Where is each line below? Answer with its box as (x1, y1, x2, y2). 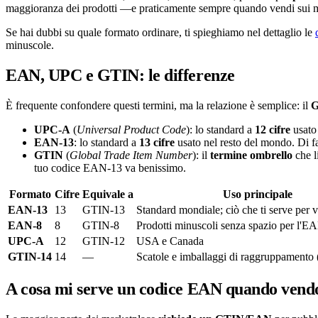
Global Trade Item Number (70, 148, 192, 161)
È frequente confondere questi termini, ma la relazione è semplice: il (6, 99, 311, 111)
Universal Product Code (77, 123, 186, 136)
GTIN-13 (82, 203, 125, 216)
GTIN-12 (82, 234, 125, 247)
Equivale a (82, 187, 133, 200)
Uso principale (222, 187, 292, 200)
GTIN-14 (8, 250, 52, 263)
